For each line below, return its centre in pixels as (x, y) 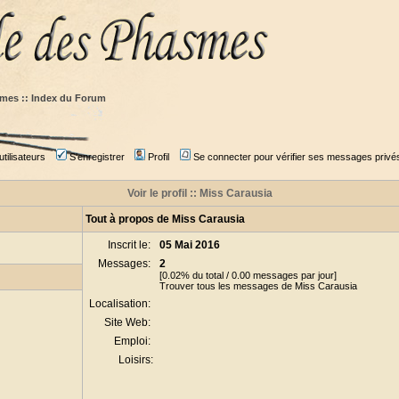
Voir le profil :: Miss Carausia (199, 193)
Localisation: (121, 304)
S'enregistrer (97, 157)
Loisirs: (136, 360)
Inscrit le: (130, 245)
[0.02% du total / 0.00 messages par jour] (248, 275)
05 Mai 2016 (190, 245)
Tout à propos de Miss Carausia (165, 219)
